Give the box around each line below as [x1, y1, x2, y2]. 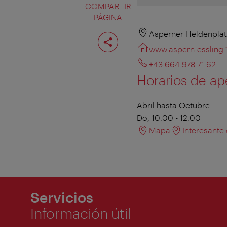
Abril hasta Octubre [137, 100, 210, 110]
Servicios [30, 189, 93, 206]
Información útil [30, 205, 131, 222]
